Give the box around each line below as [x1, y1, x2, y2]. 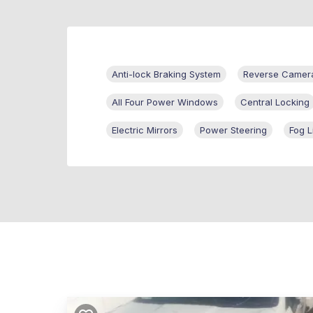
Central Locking [240, 96, 310, 108]
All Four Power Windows [112, 96, 218, 108]
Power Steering [200, 124, 267, 136]
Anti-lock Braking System [112, 68, 221, 80]
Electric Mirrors [112, 124, 177, 136]
